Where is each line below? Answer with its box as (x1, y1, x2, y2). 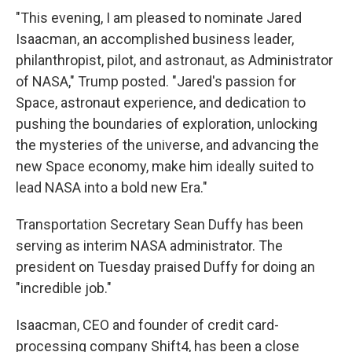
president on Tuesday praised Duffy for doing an (16, 258, 315, 275)
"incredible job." (16, 280, 112, 296)
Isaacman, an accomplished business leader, (16, 31, 294, 47)
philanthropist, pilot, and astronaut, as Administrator (16, 52, 333, 68)
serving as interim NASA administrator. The (16, 237, 283, 254)
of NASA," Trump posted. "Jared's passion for (16, 73, 296, 90)
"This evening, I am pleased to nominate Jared (16, 9, 302, 26)
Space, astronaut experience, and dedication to (16, 94, 306, 111)
